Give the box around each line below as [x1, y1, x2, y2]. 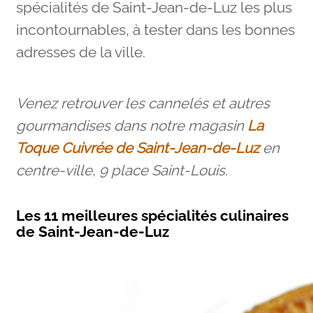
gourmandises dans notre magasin [15, 117, 244, 135]
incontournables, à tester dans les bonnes [15, 22, 295, 39]
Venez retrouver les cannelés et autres [15, 95, 270, 112]
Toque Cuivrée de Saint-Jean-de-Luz [15, 140, 259, 157]
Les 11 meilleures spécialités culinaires [15, 207, 289, 224]
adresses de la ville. [15, 44, 145, 61]
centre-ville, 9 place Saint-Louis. [15, 162, 228, 180]
